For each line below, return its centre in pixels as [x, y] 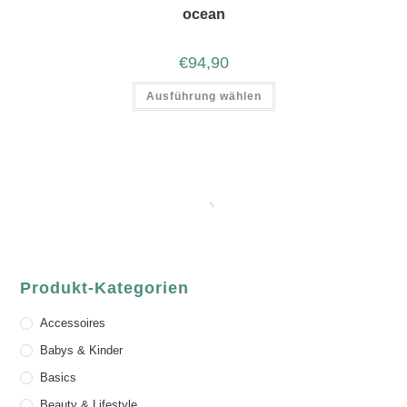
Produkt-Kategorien [105, 288]
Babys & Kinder [82, 351]
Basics [59, 378]
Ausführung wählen [203, 96]
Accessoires [73, 323]
